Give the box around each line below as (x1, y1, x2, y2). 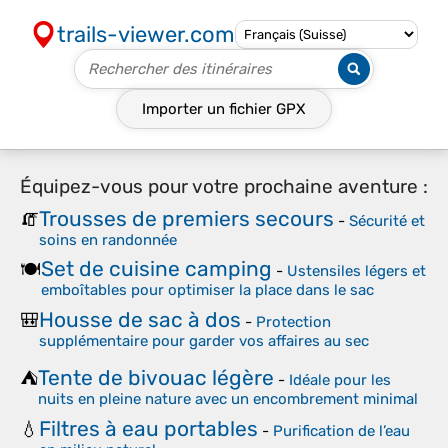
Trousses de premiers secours (39, 205, 334, 231)
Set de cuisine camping (41, 256, 272, 281)
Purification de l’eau (273, 421, 410, 440)
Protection (256, 312, 331, 331)
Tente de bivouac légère (38, 365, 274, 390)
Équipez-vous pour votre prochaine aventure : (20, 175, 428, 198)
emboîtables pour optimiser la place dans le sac (41, 281, 374, 299)
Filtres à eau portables (39, 415, 258, 441)
